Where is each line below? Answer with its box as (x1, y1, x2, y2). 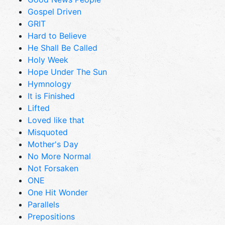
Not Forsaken (28, 163, 78, 173)
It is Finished (28, 90, 75, 101)
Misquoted (28, 127, 68, 137)
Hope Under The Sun (28, 66, 107, 77)
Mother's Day (28, 139, 78, 149)
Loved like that (28, 115, 84, 125)
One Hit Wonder (28, 187, 88, 197)
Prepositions (28, 211, 75, 221)
